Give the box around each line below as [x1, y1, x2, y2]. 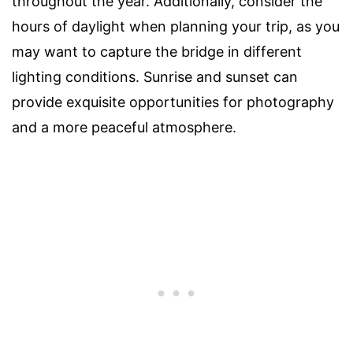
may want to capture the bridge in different [12, 43, 302, 61]
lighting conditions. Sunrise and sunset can [12, 69, 298, 86]
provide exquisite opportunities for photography [12, 94, 334, 111]
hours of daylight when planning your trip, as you [12, 18, 340, 35]
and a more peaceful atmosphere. [12, 119, 236, 136]
